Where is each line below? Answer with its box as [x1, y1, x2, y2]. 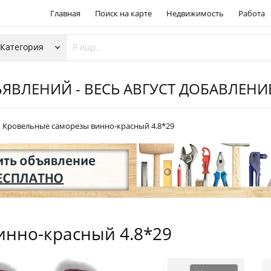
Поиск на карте [95, 8, 152, 19]
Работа [238, 8, 265, 19]
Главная [50, 8, 80, 19]
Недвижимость [166, 8, 224, 19]
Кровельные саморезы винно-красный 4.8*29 [2, 120, 174, 131]
